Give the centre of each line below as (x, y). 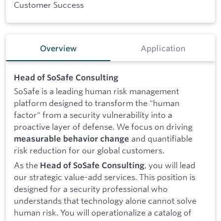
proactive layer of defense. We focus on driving (103, 127)
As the (27, 165)
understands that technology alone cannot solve (105, 201)
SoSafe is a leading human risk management (96, 91)
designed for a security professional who (91, 189)
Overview (58, 49)
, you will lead (170, 165)
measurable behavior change (72, 139)
